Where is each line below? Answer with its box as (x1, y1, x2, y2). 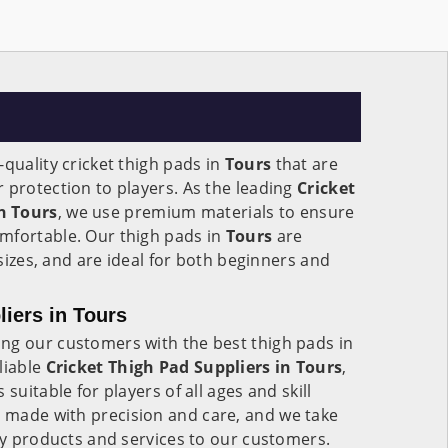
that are (271, 153, 338, 175)
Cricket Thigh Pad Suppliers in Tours (45, 356, 343, 378)
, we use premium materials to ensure (57, 201, 355, 223)
